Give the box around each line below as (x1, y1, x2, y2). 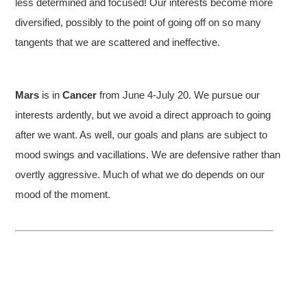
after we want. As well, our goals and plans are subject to (15, 128, 268, 140)
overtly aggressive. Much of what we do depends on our (15, 168, 265, 180)
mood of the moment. (15, 188, 111, 200)
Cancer (62, 88, 100, 101)
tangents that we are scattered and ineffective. (15, 36, 221, 48)
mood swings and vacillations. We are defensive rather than (15, 148, 281, 160)
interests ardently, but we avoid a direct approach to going (15, 108, 271, 121)
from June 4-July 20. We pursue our (99, 88, 260, 101)
